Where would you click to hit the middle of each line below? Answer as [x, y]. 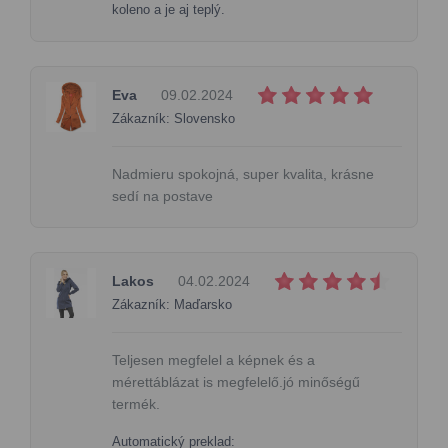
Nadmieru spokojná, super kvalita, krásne [243, 173]
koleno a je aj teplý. [168, 9]
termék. [136, 403]
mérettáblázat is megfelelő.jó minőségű [236, 381]
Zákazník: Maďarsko [172, 304]
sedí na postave [162, 195]
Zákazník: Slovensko [173, 118]
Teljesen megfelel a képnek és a [213, 359]
